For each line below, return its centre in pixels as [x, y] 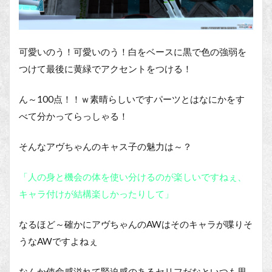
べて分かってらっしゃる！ [73, 116]
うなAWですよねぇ [58, 241]
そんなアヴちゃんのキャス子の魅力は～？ [105, 147]
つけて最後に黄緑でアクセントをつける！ [105, 69]
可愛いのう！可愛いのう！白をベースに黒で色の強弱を [133, 52]
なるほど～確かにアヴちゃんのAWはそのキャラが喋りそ [136, 224]
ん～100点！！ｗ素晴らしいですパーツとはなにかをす [132, 99]
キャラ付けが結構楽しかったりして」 [96, 194]
